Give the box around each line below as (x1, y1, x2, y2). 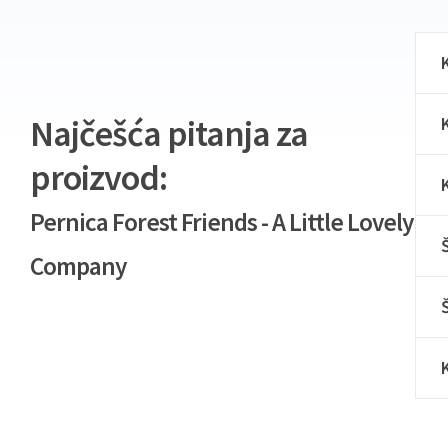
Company (30, 249, 126, 282)
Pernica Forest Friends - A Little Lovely (30, 205, 413, 238)
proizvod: (30, 154, 167, 200)
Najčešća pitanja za (30, 110, 308, 156)
